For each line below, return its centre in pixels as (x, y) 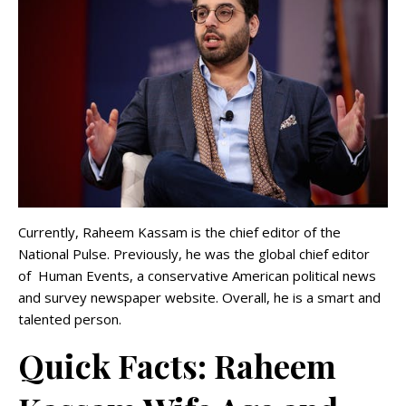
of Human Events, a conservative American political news (197, 276)
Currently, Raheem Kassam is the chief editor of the (179, 232)
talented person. (70, 319)
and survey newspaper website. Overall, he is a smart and (199, 298)
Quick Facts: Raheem (177, 366)
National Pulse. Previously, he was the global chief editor (194, 254)
